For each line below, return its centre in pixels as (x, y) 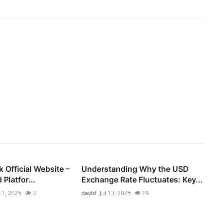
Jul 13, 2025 (116, 193)
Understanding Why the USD (135, 169)
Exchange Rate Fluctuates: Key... (142, 179)
